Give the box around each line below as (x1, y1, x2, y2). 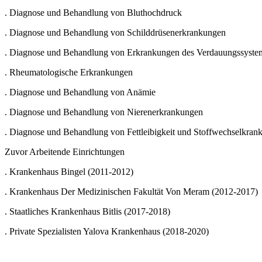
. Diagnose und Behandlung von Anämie (5, 87, 156, 97)
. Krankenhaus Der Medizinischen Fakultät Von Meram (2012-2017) (5, 186, 258, 196)
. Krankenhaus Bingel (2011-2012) (5, 166, 133, 177)
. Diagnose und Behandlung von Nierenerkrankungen (5, 106, 203, 117)
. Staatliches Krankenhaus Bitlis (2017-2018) (5, 206, 170, 216)
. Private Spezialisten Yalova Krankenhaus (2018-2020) (5, 226, 209, 236)
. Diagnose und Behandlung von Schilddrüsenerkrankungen (5, 27, 226, 37)
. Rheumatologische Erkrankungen (5, 67, 133, 77)
